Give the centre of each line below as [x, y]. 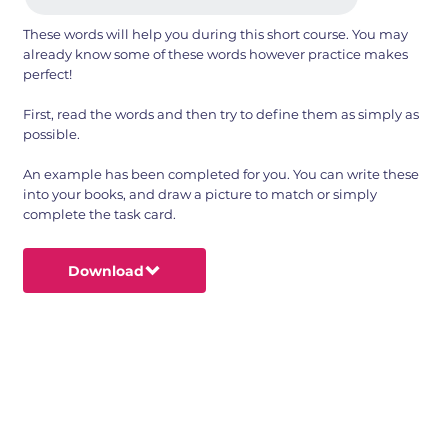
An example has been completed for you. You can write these [221, 174]
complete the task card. [100, 214]
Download [105, 270]
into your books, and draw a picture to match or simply [200, 194]
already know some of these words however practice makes [216, 54]
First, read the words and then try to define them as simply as [221, 114]
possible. [52, 134]
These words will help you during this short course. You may [216, 34]
